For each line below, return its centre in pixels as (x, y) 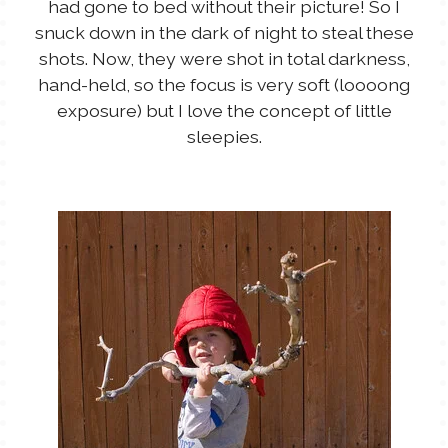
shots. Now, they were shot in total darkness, (224, 58)
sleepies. (224, 136)
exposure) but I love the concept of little (224, 110)
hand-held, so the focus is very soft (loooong (224, 84)
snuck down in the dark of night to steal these (224, 32)
